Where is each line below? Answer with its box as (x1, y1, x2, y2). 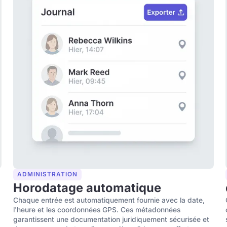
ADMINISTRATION (17, 171, 78, 178)
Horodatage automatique (13, 180, 162, 196)
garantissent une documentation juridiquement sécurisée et (13, 215, 210, 224)
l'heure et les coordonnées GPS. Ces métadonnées (13, 206, 181, 214)
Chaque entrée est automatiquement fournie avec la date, (13, 196, 205, 205)
